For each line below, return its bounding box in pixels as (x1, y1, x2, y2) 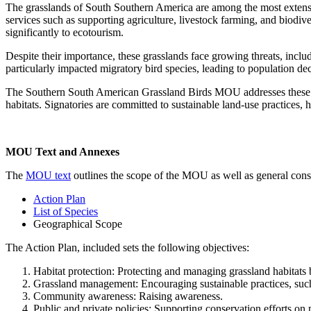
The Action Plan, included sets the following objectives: (6, 241, 252, 253)
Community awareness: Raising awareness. (33, 289, 223, 302)
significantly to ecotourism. (6, 26, 124, 38)
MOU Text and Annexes (6, 145, 119, 158)
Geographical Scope (33, 217, 122, 230)
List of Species (33, 205, 98, 217)
